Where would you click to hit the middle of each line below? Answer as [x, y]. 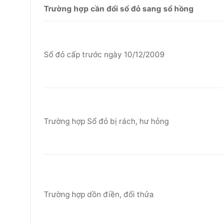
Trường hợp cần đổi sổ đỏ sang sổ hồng [118, 9]
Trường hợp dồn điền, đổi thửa [99, 195]
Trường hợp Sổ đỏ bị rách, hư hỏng [106, 121]
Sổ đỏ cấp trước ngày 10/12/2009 [104, 55]
